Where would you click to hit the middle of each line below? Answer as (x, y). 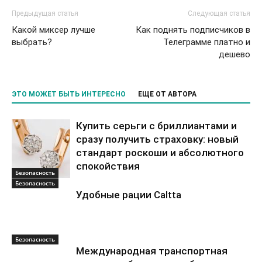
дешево (235, 54)
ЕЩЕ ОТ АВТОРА (167, 94)
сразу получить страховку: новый (157, 139)
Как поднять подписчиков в (193, 30)
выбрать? (32, 42)
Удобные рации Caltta (129, 195)
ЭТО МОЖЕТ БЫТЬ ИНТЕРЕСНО (69, 94)
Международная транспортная (152, 251)
